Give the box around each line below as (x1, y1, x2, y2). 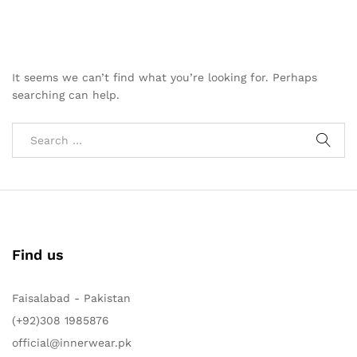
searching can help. (12, 88, 120, 102)
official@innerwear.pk (12, 335, 131, 349)
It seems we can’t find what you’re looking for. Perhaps (12, 71, 317, 84)
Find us (12, 245, 64, 263)
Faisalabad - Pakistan (12, 291, 131, 304)
